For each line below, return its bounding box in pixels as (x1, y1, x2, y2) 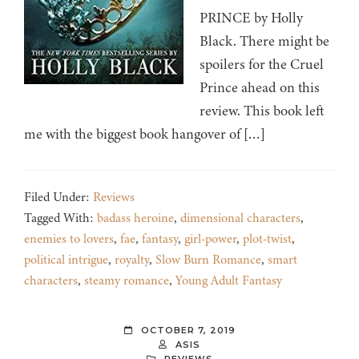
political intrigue (24, 251, 108, 269)
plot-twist (243, 230, 292, 248)
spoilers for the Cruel (200, 54, 324, 75)
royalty (115, 251, 149, 269)
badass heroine (97, 209, 174, 228)
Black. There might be (200, 31, 329, 51)
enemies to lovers (24, 230, 114, 248)
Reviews (93, 188, 135, 207)
